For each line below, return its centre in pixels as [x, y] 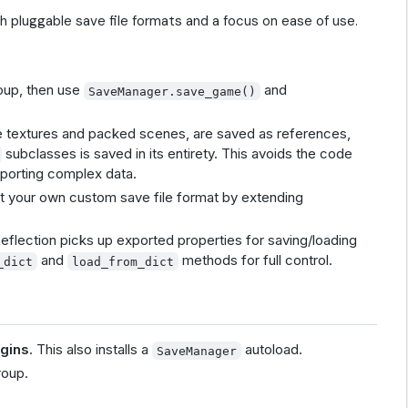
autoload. [272, 350]
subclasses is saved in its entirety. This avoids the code [178, 153]
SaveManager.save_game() [173, 91]
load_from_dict [123, 261]
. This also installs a [91, 350]
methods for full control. [256, 260]
